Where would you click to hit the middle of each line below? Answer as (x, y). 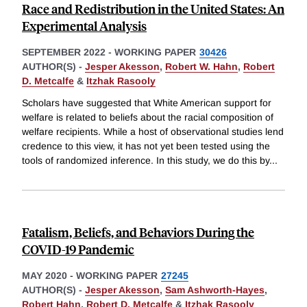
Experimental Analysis (84, 26)
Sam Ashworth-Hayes (215, 290)
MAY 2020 (45, 276)
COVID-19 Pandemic (78, 249)
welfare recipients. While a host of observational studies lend (153, 132)
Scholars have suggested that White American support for (147, 103)
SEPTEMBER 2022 (64, 52)
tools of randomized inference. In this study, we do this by (146, 161)
